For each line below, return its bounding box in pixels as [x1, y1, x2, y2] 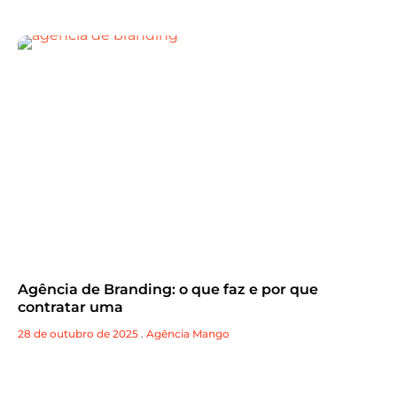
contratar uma [18, 299, 123, 316]
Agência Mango [146, 327, 230, 341]
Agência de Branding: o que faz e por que [18, 281, 318, 299]
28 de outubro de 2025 [18, 327, 138, 341]
